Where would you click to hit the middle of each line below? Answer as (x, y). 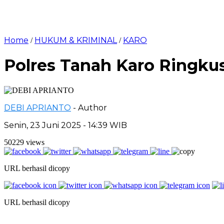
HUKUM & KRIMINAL (76, 40)
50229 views (24, 142)
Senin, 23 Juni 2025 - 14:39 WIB (65, 125)
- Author (90, 107)
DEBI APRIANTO (37, 107)
